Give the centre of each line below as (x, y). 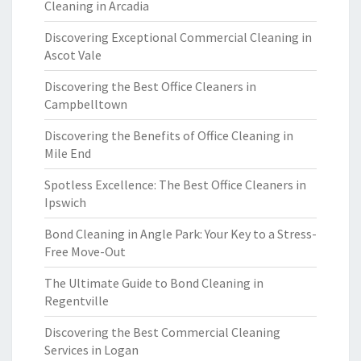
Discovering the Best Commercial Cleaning (162, 332)
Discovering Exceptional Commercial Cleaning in (178, 37)
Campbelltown (86, 104)
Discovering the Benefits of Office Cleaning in (169, 135)
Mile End (68, 153)
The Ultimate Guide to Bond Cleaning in (154, 283)
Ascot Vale (73, 55)
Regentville (77, 301)
